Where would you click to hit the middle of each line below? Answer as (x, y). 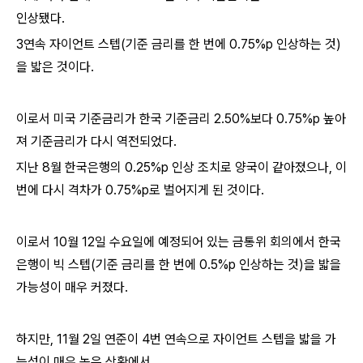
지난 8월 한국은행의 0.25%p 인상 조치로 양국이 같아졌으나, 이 (181, 167)
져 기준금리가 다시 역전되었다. (96, 141)
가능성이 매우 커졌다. (72, 287)
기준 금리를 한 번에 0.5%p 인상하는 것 (197, 265)
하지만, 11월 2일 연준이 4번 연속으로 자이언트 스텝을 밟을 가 (176, 339)
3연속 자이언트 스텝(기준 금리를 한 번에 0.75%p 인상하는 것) (179, 44)
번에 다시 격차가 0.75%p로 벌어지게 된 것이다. (140, 190)
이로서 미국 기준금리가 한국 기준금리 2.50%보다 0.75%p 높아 (181, 119)
